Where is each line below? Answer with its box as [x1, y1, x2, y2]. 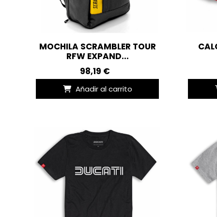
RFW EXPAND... [66, 50, 129, 62]
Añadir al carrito [75, 83, 132, 94]
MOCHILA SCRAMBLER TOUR [39, 40, 156, 52]
